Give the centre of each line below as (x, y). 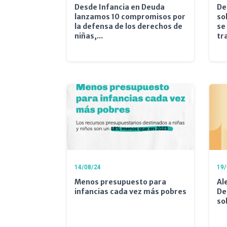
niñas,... (89, 36)
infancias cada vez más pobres (130, 191)
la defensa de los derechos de (128, 26)
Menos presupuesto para (120, 182)
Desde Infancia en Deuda (120, 7)
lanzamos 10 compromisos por (130, 16)
